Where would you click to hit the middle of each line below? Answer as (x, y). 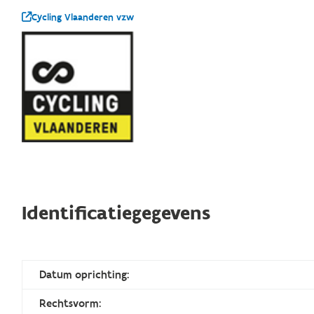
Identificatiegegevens (116, 214)
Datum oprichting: (84, 275)
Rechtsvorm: (70, 304)
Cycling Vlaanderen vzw (83, 17)
